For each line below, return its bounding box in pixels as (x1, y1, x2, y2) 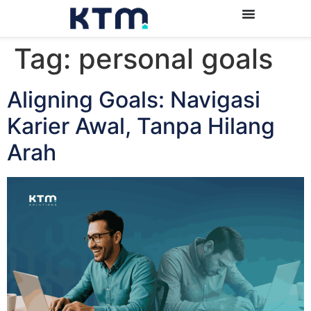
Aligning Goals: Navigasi (7, 86, 260, 113)
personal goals (78, 42, 273, 76)
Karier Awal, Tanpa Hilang (7, 112, 275, 140)
